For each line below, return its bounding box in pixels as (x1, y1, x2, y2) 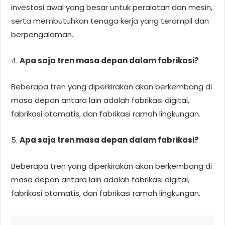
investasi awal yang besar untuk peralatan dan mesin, (11, 2, 213, 13)
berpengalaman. (11, 29, 74, 40)
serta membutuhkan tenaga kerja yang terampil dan (11, 15, 209, 26)
